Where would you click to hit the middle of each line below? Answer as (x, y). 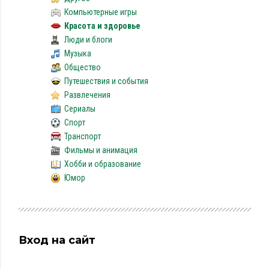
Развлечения (87, 95)
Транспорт (82, 136)
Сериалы (80, 109)
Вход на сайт (57, 240)
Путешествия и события (106, 81)
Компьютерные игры (100, 12)
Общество (82, 67)
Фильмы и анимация (101, 150)
